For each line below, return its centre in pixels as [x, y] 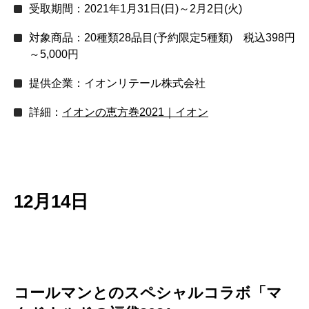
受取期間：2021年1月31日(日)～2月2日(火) [136, 9]
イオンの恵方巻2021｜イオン [135, 112]
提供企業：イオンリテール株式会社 [117, 83]
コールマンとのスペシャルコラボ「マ [148, 293]
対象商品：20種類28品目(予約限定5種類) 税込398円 [162, 38]
